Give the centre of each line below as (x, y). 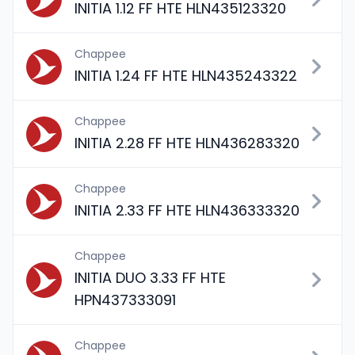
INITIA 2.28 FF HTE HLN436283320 (187, 143)
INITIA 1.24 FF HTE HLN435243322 (186, 76)
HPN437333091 (125, 300)
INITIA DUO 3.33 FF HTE (150, 278)
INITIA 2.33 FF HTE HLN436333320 (187, 210)
